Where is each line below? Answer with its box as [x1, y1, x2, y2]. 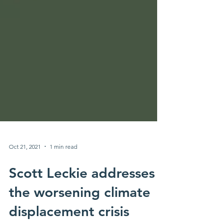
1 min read [50, 178, 77, 186]
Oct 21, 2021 [9, 178, 41, 186]
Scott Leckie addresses [9, 200, 155, 217]
